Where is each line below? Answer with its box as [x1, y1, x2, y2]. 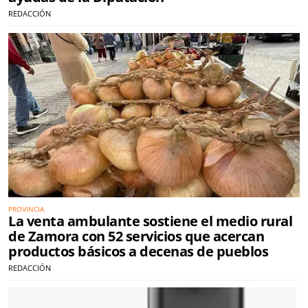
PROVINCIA [8, 203, 44, 214]
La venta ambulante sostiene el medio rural [8, 211, 292, 230]
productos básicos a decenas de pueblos [8, 241, 268, 261]
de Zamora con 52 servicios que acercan [8, 226, 264, 245]
